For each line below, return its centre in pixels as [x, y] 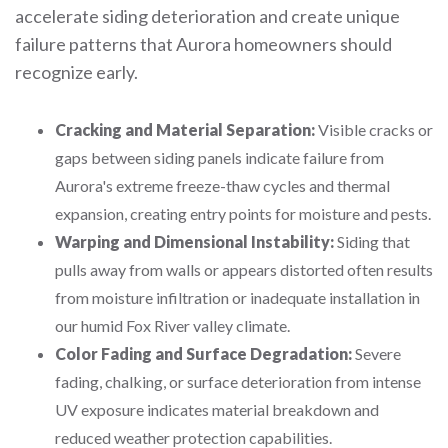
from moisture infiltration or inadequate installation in [237, 297]
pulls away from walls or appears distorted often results [244, 269]
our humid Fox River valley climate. [172, 325]
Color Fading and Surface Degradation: [203, 353]
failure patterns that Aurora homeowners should [203, 44]
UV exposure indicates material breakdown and [217, 409]
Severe [376, 353]
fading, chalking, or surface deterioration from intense [238, 381]
